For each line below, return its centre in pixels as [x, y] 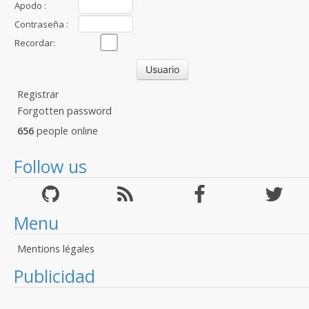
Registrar [38, 94]
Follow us [50, 166]
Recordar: [35, 43]
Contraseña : [41, 24]
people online [66, 131]
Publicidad [54, 276]
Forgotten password [64, 111]
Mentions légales [56, 249]
